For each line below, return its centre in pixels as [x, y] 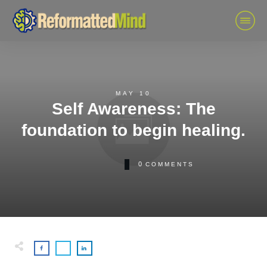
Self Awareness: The [133, 108]
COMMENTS [170, 164]
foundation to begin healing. [133, 130]
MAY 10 [133, 93]
